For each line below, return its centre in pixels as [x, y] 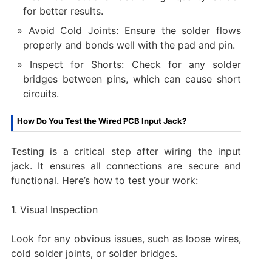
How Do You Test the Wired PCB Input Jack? [101, 121]
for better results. [63, 11]
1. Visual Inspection [54, 209]
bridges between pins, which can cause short [132, 79]
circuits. [41, 93]
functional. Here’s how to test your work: [104, 180]
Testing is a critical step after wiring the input [126, 151]
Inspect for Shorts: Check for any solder [136, 64]
